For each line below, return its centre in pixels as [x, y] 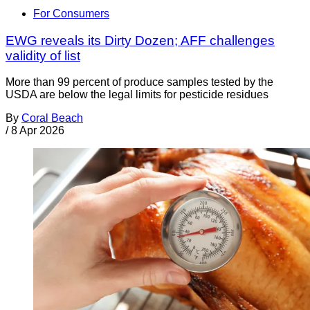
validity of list [43, 55]
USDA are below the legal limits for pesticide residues [137, 95]
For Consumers [71, 13]
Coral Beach [52, 118]
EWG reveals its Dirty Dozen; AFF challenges [140, 40]
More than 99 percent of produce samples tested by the [139, 82]
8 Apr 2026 [38, 131]
